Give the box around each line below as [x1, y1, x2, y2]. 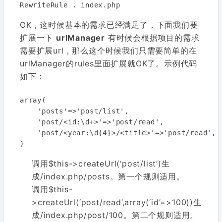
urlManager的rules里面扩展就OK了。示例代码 [20, 58, 198, 68]
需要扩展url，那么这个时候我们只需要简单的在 [20, 46, 197, 55]
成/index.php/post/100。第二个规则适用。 [32, 210, 199, 220]
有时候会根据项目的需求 [105, 33, 200, 43]
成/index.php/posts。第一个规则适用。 [32, 171, 185, 181]
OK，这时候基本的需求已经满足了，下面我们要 [20, 20, 198, 30]
